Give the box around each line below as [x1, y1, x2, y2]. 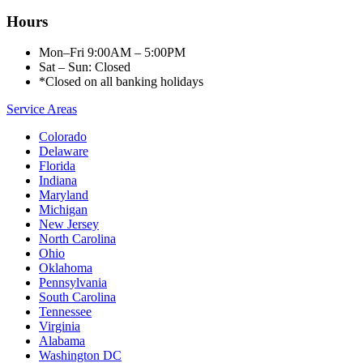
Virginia [39, 319, 80, 334]
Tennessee [39, 305, 92, 319]
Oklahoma [39, 261, 92, 275]
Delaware [39, 144, 88, 159]
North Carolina [39, 232, 116, 246]
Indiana [39, 173, 77, 188]
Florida [39, 159, 75, 173]
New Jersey [39, 217, 99, 232]
